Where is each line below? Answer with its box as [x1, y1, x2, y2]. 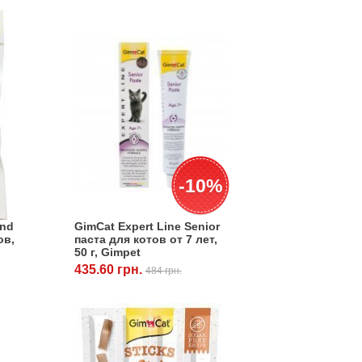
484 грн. [145, 264, 182, 276]
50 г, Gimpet [74, 245, 141, 259]
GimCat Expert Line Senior [74, 219, 220, 233]
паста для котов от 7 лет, [74, 232, 217, 246]
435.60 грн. [74, 262, 145, 276]
